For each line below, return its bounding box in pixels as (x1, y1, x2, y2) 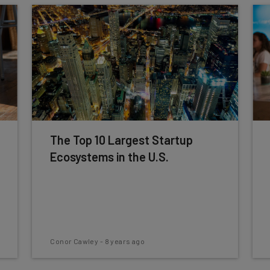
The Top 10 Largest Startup (50, 133, 193, 147)
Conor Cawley (50, 237, 99, 245)
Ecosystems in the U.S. (50, 149, 169, 164)
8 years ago (104, 237, 145, 245)
